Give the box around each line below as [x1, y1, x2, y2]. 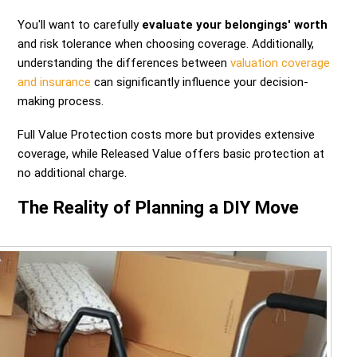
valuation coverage [230, 56, 331, 71]
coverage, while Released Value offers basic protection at [18, 147, 325, 162]
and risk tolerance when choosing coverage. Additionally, [18, 37, 315, 52]
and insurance [18, 75, 92, 90]
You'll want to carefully [18, 18, 143, 33]
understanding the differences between [18, 56, 231, 71]
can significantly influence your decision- [91, 75, 309, 90]
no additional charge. [18, 166, 127, 181]
